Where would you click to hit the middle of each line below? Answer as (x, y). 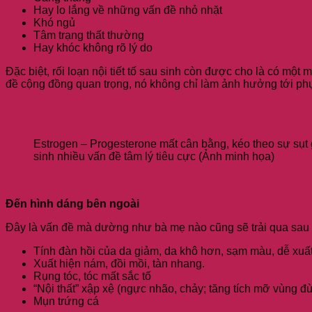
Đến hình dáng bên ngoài (72, 203)
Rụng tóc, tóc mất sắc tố (92, 276)
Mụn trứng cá (66, 301)
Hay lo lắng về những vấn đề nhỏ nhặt (128, 10)
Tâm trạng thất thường (89, 35)
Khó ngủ (54, 22)
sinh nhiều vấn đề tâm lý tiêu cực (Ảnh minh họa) (154, 156)
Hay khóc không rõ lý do (93, 47)
